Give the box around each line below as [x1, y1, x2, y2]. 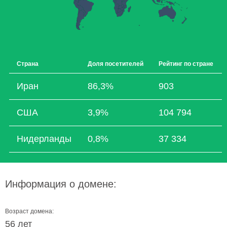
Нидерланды [17, 134, 71, 144]
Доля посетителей [88, 60, 143, 67]
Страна [17, 60, 39, 67]
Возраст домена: [5, 208, 54, 215]
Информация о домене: [5, 178, 117, 190]
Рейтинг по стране [159, 60, 213, 67]
